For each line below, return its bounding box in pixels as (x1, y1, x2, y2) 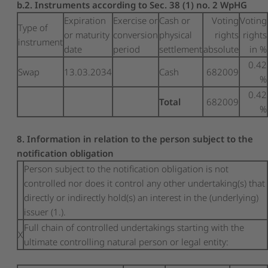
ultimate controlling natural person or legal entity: (24, 235, 229, 248)
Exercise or (113, 14, 159, 26)
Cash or (159, 14, 191, 26)
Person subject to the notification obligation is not (24, 162, 229, 175)
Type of (18, 21, 48, 33)
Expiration (64, 14, 106, 26)
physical (159, 28, 193, 41)
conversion (113, 28, 159, 41)
